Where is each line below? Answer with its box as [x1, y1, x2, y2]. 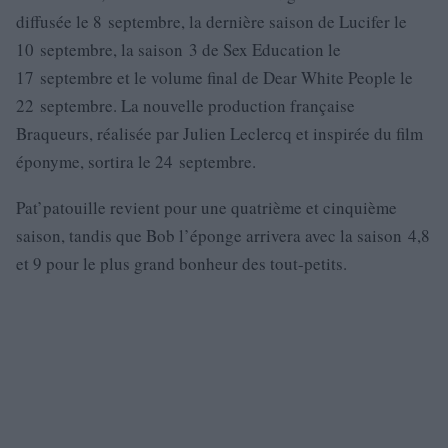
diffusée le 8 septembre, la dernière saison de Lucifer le [16, 10, 407, 34]
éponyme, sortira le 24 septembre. [16, 150, 256, 174]
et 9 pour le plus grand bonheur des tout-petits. [16, 252, 347, 276]
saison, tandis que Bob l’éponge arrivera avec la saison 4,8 [16, 224, 430, 248]
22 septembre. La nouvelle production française [16, 94, 355, 118]
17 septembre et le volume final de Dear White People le [16, 66, 413, 90]
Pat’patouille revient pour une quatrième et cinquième [16, 196, 397, 220]
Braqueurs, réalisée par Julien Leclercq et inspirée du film [16, 122, 423, 146]
